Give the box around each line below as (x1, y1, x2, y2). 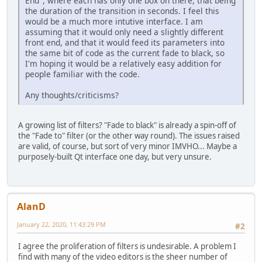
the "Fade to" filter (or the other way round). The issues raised (18, 130, 240, 141)
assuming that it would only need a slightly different (25, 26, 223, 37)
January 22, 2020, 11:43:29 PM (17, 219, 106, 229)
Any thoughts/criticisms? (25, 89, 119, 101)
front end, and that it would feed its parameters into (25, 36, 225, 48)
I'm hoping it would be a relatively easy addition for (25, 57, 222, 69)
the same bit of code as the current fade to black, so (25, 47, 225, 58)
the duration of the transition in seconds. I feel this (25, 5, 219, 16)
